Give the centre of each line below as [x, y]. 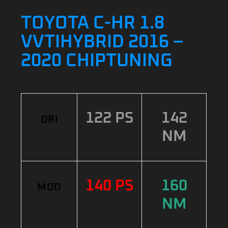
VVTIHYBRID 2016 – [102, 42]
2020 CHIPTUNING [97, 61]
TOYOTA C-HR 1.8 [93, 23]
